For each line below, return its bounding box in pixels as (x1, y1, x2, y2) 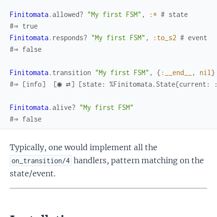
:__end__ (161, 68, 192, 77)
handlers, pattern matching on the (72, 155, 204, 165)
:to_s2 (153, 33, 176, 42)
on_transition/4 (12, 156, 70, 165)
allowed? (52, 10, 83, 18)
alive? (52, 103, 76, 111)
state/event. (10, 168, 56, 178)
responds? (52, 33, 87, 42)
